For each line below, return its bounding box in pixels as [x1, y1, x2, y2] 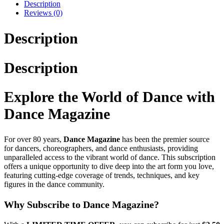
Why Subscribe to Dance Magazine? [4, 199, 159, 210]
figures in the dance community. [4, 180, 104, 189]
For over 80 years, [4, 135, 63, 144]
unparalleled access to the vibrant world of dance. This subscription [4, 153, 215, 162]
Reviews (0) [24, 8, 62, 17]
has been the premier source [120, 135, 209, 144]
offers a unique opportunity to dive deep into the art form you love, [4, 162, 214, 171]
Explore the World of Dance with [4, 88, 215, 105]
